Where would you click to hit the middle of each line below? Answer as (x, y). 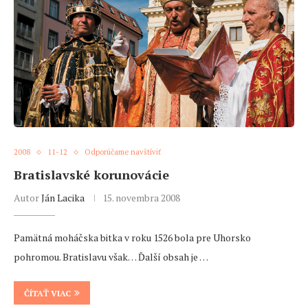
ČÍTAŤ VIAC (47, 294)
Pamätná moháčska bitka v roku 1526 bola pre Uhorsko (132, 238)
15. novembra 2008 (141, 198)
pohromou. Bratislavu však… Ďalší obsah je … (111, 257)
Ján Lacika (63, 198)
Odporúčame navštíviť (123, 152)
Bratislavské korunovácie (91, 175)
